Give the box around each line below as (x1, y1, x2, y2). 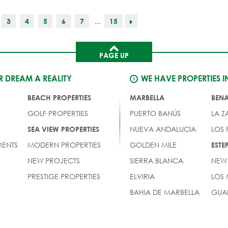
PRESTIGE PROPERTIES (27, 171, 101, 181)
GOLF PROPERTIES (27, 108, 89, 118)
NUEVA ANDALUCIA (129, 124, 196, 134)
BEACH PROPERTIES (27, 93, 92, 102)
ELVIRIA (129, 171, 155, 181)
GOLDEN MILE (129, 139, 177, 150)
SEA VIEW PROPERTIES (27, 124, 100, 133)
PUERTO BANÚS (129, 108, 181, 118)
